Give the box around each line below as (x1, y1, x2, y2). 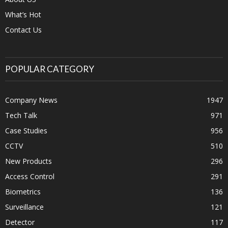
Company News (5, 95, 58, 105)
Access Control (5, 172, 54, 182)
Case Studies (5, 126, 47, 136)
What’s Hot (5, 10, 41, 20)
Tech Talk (5, 110, 37, 121)
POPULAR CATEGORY (5, 64, 94, 75)
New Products (5, 156, 52, 166)
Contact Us (5, 25, 42, 35)
